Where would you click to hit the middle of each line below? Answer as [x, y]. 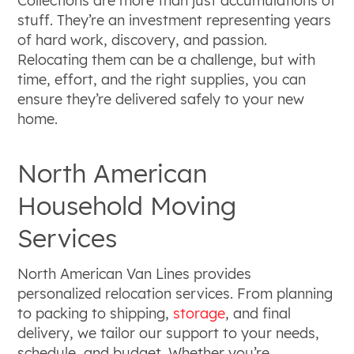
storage [200, 313]
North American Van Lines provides [135, 274]
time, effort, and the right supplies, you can [162, 80]
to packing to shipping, [96, 313]
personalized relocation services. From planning [175, 294]
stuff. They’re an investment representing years [175, 21]
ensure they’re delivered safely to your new [161, 100]
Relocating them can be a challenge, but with [167, 60]
